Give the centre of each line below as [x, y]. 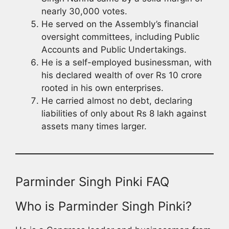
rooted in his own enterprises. [102, 88]
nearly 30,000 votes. [84, 11]
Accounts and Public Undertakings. [114, 49]
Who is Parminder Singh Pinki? [104, 206]
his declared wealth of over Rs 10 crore [122, 75]
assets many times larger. [94, 126]
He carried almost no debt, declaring [117, 100]
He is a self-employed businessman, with [127, 62]
